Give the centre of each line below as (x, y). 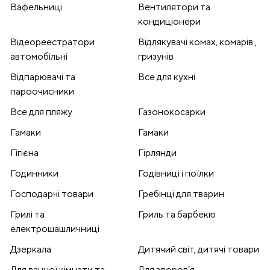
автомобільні (39, 57)
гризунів (156, 57)
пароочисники (42, 92)
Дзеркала (31, 250)
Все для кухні (167, 77)
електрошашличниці (55, 229)
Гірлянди (157, 153)
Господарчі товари (52, 194)
